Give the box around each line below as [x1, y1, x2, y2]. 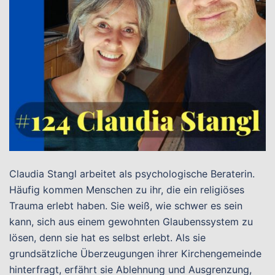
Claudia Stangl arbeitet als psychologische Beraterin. [9, 168, 255, 180]
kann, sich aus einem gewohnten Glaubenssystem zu [9, 215, 253, 228]
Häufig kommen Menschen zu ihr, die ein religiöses [9, 184, 244, 196]
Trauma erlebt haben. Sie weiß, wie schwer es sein [9, 199, 242, 212]
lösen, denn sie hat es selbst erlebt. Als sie [9, 231, 206, 244]
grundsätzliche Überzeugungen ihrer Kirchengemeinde [9, 247, 261, 260]
